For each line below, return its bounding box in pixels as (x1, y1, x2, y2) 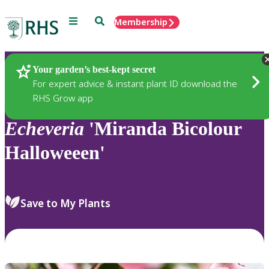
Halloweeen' (5, 142, 105, 164)
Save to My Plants (20, 196, 110, 210)
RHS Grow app (32, 91, 93, 104)
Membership (114, 16, 168, 28)
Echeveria (5, 118, 84, 140)
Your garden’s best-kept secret (32, 64, 156, 74)
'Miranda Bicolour (84, 118, 241, 140)
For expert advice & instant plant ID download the (32, 77, 237, 89)
